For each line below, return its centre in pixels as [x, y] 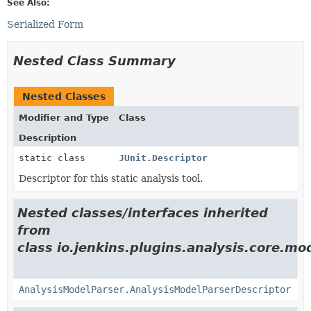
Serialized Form [45, 24]
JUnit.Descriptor [163, 158]
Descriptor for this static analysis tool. [111, 178]
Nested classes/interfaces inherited [143, 212]
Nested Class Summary [94, 60]
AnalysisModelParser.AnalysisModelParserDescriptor [155, 289]
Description [48, 137]
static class [55, 158]
